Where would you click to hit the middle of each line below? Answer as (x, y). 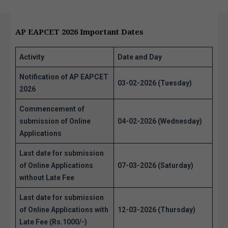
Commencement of (52, 109)
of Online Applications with (64, 209)
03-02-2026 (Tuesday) (155, 83)
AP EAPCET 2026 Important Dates (79, 32)
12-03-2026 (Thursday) (156, 209)
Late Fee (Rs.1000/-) (53, 222)
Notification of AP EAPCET (64, 77)
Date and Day (140, 57)
